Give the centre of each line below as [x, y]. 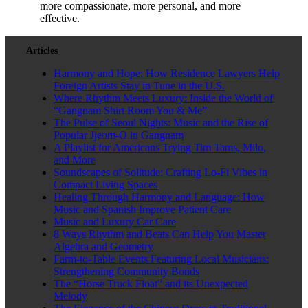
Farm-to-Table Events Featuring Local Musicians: [161, 259]
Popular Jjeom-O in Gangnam [119, 135]
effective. [60, 19]
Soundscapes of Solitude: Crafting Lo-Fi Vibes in [161, 173]
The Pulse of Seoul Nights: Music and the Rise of [161, 123]
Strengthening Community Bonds [126, 272]
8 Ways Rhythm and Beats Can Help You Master [160, 234]
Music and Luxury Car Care [115, 222]
